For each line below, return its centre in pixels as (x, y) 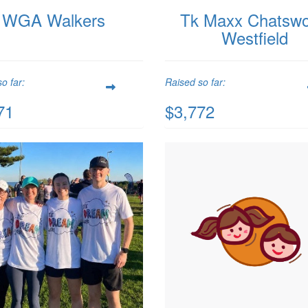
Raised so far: (195, 81)
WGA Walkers (53, 19)
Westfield (254, 37)
